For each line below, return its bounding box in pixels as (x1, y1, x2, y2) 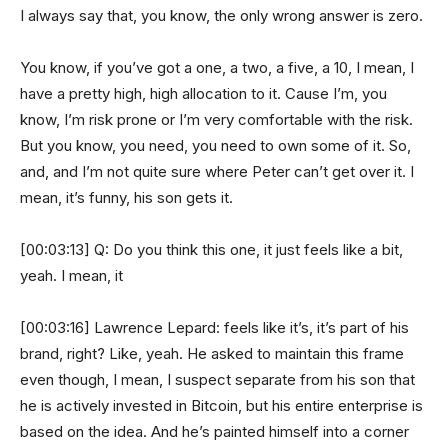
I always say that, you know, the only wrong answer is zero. (20, 5, 423, 25)
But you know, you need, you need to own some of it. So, (20, 135, 411, 155)
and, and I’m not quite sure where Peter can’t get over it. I (20, 161, 414, 181)
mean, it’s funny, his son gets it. (20, 187, 233, 207)
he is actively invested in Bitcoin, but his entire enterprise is (20, 395, 423, 415)
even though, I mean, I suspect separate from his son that (20, 369, 415, 389)
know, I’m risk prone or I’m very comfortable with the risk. (20, 109, 413, 129)
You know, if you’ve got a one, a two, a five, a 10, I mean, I (20, 57, 414, 77)
